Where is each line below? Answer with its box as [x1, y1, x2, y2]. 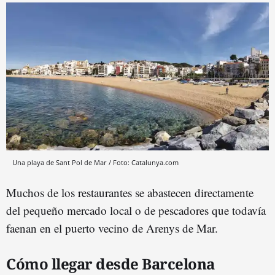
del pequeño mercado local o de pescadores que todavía [6, 203, 266, 218]
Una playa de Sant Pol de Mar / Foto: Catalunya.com [12, 158, 179, 167]
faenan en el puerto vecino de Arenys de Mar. [6, 220, 218, 236]
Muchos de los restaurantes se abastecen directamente [6, 185, 254, 200]
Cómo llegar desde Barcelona [6, 254, 215, 274]
